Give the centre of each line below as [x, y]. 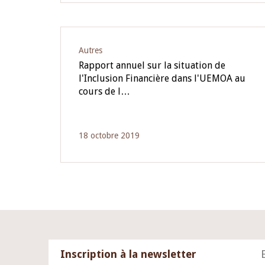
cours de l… [104, 91]
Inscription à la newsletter [128, 254]
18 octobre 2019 [109, 135]
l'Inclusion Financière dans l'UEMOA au [162, 78]
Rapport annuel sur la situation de [152, 65]
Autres [91, 50]
